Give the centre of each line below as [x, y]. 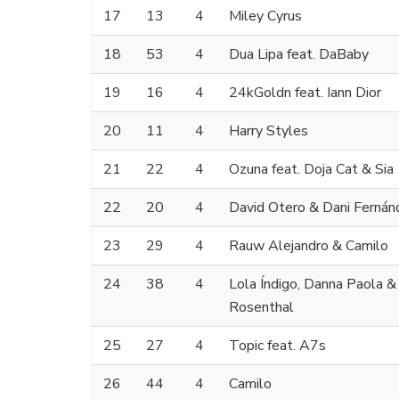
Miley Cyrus [265, 16]
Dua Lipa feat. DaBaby [299, 55]
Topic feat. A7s [277, 346]
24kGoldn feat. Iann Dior [305, 93]
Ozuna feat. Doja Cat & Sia [311, 170]
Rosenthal [261, 308]
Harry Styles [269, 131]
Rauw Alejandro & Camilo [309, 246]
